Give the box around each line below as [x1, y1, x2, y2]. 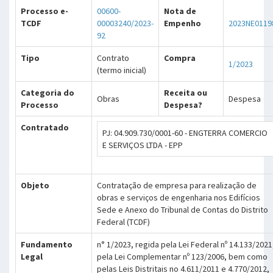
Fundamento [21, 239, 73, 250]
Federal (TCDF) [97, 216, 150, 227]
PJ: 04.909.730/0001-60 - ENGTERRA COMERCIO [102, 127, 268, 138]
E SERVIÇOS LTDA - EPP [102, 140, 183, 151]
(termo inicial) [97, 65, 146, 76]
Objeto [21, 180, 49, 191]
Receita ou [164, 87, 207, 98]
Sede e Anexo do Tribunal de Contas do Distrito [97, 204, 268, 215]
